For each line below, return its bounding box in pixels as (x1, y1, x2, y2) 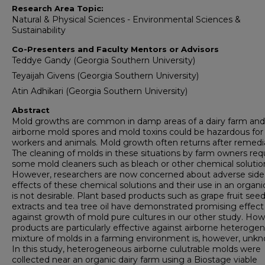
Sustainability (12, 24, 66, 35)
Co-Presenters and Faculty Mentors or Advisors (12, 44, 219, 54)
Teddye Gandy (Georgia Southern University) (12, 54, 195, 66)
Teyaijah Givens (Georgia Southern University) (12, 70, 199, 81)
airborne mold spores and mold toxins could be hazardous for (12, 126, 263, 137)
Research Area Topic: (12, 3, 104, 13)
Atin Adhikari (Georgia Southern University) (12, 85, 188, 96)
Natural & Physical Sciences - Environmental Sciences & (12, 14, 241, 25)
